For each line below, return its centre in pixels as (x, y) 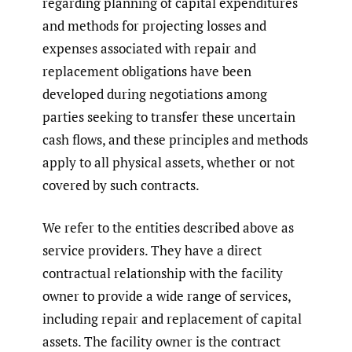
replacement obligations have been (147, 71)
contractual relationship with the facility (163, 273)
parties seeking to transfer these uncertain (169, 116)
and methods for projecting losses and (154, 25)
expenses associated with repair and (149, 48)
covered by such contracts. (121, 185)
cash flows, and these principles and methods (175, 139)
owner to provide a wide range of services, (167, 296)
